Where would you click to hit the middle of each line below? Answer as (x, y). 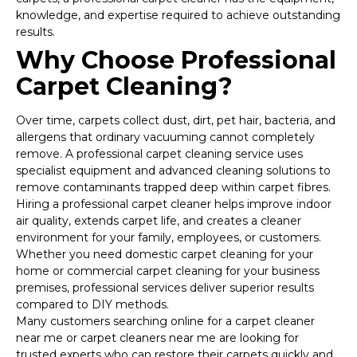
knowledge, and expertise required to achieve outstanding (178, 16)
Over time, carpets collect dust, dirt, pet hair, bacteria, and (176, 121)
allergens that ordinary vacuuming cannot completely (165, 137)
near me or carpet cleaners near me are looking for (157, 338)
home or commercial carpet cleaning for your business (168, 271)
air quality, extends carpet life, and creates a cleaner (159, 221)
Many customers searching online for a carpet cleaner (165, 322)
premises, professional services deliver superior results (165, 288)
